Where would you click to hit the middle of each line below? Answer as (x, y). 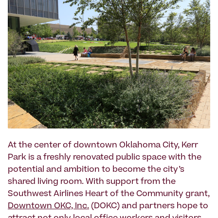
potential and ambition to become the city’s (96, 170)
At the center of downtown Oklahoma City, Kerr (103, 146)
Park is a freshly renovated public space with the (105, 158)
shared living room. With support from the (92, 182)
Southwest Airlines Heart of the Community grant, (109, 194)
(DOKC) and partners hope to (149, 207)
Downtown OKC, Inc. (48, 207)
